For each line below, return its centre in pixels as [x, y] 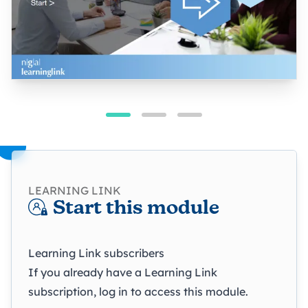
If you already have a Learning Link [123, 272]
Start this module [136, 209]
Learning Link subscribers [96, 253]
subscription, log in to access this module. [138, 291]
